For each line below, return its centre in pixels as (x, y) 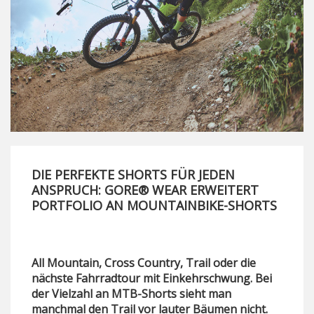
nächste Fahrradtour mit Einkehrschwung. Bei (152, 279)
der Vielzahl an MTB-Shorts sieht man (131, 294)
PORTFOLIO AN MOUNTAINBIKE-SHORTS (154, 206)
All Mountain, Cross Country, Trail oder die (144, 263)
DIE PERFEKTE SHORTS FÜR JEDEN (133, 175)
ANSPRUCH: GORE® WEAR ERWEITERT (145, 190)
